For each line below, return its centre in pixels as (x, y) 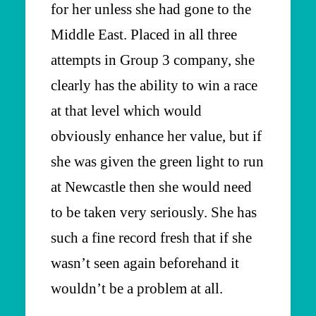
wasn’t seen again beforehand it (145, 263)
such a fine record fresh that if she (151, 237)
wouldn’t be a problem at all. (137, 288)
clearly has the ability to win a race (154, 85)
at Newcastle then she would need (151, 187)
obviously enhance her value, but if (156, 136)
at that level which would (126, 110)
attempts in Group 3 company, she (153, 60)
